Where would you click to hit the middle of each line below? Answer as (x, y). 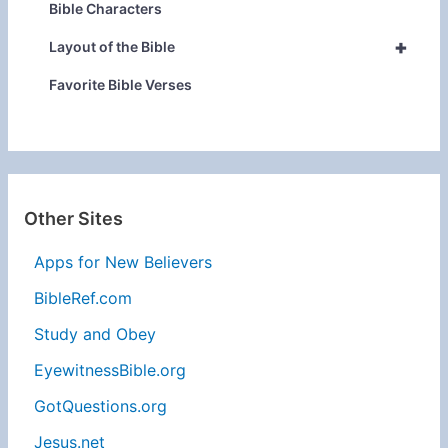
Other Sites (73, 219)
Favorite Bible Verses (120, 84)
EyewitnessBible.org (109, 370)
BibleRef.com (82, 298)
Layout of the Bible (111, 46)
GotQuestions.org (100, 406)
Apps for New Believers (122, 262)
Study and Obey (94, 334)
